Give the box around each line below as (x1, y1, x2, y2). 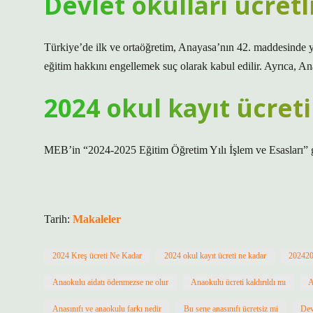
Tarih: (44, 213, 73, 225)
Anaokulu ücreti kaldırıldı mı (191, 277, 286, 287)
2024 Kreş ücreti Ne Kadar (52, 251, 142, 261)
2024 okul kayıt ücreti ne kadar (164, 251, 266, 261)
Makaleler (73, 213, 121, 225)
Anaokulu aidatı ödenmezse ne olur (52, 277, 168, 287)
